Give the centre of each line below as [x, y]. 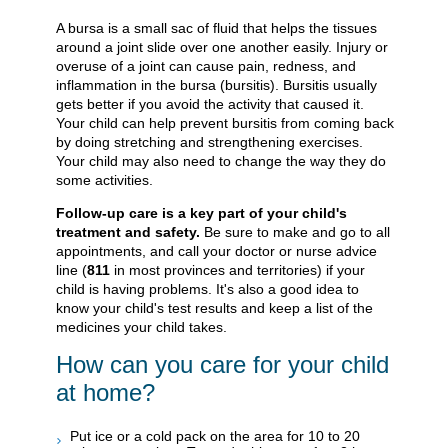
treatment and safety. [128, 231]
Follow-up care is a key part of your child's [201, 212]
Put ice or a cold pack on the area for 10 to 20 [215, 435]
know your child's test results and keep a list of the [214, 307]
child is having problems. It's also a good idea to [207, 288]
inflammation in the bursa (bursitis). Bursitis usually [216, 84]
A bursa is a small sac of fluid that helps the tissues [216, 27]
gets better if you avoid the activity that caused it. [210, 103]
